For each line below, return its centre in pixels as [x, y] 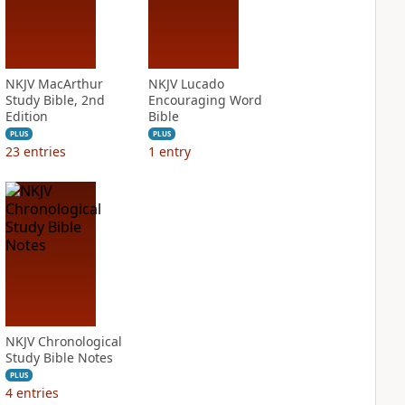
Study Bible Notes [59, 358]
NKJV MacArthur [54, 84]
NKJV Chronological [63, 341]
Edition [26, 116]
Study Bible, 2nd [55, 100]
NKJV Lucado [186, 84]
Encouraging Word [205, 100]
